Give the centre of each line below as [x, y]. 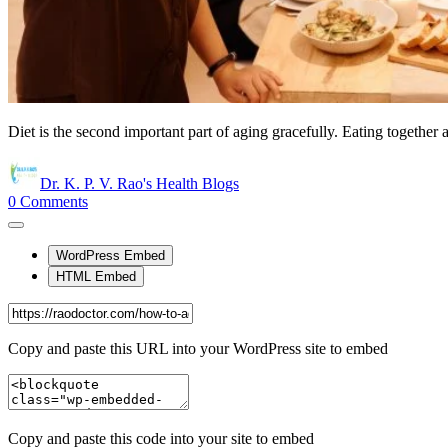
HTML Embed [96, 277]
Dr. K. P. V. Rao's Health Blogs [139, 184]
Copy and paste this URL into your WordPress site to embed [198, 349]
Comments [54, 202]
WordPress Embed [110, 256]
